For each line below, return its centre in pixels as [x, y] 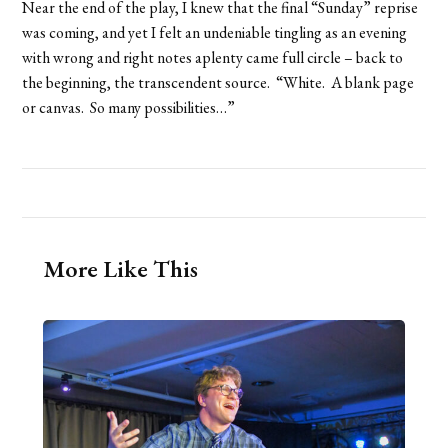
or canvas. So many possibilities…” [129, 107]
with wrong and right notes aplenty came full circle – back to [213, 57]
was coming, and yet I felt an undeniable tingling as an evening [215, 32]
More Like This [120, 268]
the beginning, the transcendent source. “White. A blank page [218, 82]
